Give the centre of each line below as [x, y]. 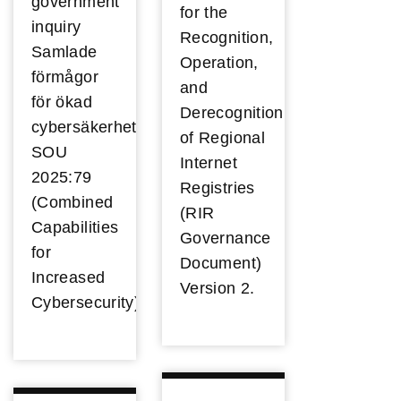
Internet [209, 163]
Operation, [219, 63]
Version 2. [218, 289]
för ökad [62, 102]
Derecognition [232, 113]
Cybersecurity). [88, 303]
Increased [68, 278]
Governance [226, 239]
